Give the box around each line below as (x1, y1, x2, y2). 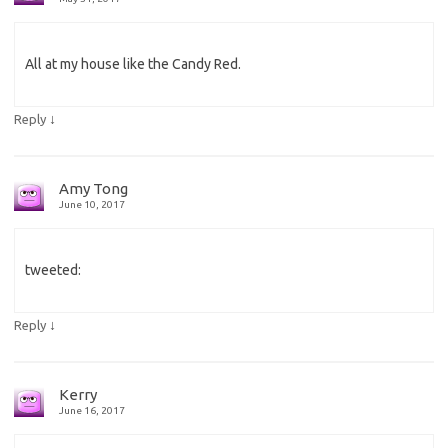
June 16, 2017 (59, 404, 125, 416)
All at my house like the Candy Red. (25, 55, 241, 72)
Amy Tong (59, 179, 128, 197)
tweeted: (25, 261, 81, 278)
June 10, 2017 (59, 198, 125, 210)
